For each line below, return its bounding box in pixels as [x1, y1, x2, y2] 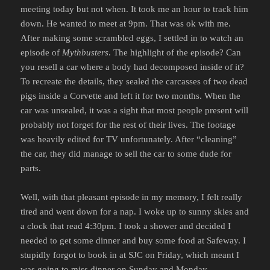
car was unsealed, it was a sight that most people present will [20, 105, 249, 116]
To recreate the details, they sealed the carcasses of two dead [20, 77, 248, 87]
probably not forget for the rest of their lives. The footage [20, 120, 236, 130]
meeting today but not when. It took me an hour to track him [20, 4, 249, 14]
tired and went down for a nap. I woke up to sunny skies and [20, 207, 250, 217]
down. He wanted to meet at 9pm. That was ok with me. [20, 19, 231, 29]
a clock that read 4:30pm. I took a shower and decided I [20, 221, 231, 231]
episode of [20, 48, 63, 58]
